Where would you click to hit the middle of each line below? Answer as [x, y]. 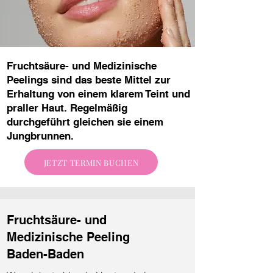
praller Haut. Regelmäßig [67, 108]
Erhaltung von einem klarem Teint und [98, 94]
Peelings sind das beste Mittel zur [89, 80]
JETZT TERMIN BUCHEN [91, 162]
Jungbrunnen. [40, 136]
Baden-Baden [45, 254]
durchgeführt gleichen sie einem [85, 122]
